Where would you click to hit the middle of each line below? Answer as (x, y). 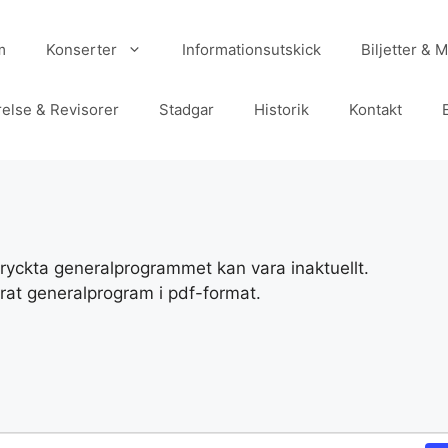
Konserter (81, 49)
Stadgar (186, 109)
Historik (281, 109)
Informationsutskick (251, 49)
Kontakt (375, 109)
